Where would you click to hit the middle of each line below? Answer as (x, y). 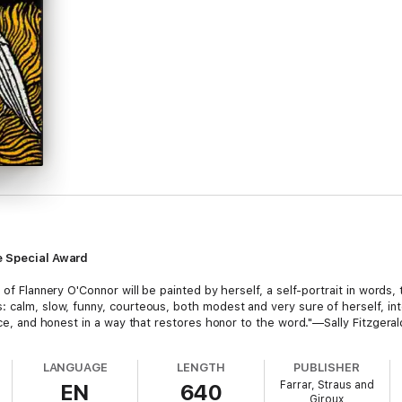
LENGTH (201, 367)
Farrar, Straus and (327, 385)
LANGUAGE (75, 367)
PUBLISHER (327, 367)
